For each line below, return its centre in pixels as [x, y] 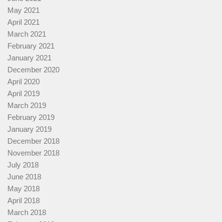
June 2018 [24, 177]
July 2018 [23, 165]
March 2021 [27, 34]
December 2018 [33, 141]
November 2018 [33, 153]
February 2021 [31, 46]
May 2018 [24, 189]
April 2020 [24, 82]
